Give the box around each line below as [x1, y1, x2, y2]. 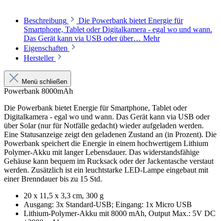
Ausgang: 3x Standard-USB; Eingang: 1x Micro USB [24, 200, 192, 209]
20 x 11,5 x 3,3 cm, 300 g [24, 191, 104, 200]
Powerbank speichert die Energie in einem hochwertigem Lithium [4, 139, 208, 148]
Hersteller [24, 54, 56, 63]
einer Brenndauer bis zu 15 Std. [4, 175, 102, 184]
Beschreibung [24, 16, 67, 25]
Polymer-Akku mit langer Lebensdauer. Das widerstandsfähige [4, 148, 199, 157]
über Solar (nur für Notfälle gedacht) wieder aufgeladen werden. [4, 121, 204, 130]
